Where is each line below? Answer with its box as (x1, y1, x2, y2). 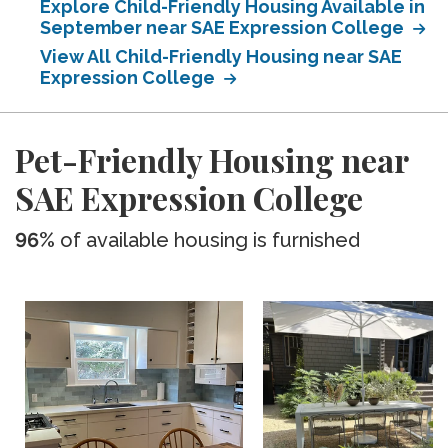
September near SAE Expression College (40, 17, 408, 38)
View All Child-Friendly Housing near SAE (40, 46, 402, 67)
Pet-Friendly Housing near (15, 138, 408, 181)
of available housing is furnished (55, 228, 360, 252)
